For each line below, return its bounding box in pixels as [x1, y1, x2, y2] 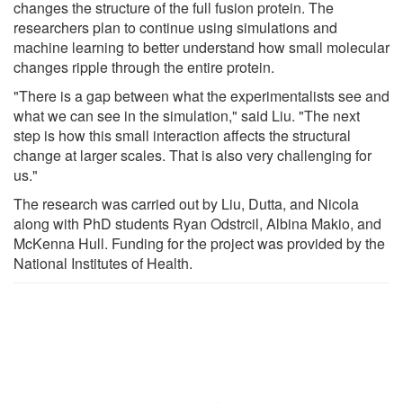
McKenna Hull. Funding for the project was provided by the [13, 233, 385, 255]
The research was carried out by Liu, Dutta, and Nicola [13, 193, 359, 215]
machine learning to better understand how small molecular [13, 37, 390, 58]
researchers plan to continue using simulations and [13, 17, 337, 39]
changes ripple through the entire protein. [13, 57, 274, 78]
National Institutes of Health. [13, 253, 193, 274]
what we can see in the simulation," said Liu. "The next [13, 105, 360, 127]
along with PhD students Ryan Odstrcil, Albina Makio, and [13, 213, 381, 235]
